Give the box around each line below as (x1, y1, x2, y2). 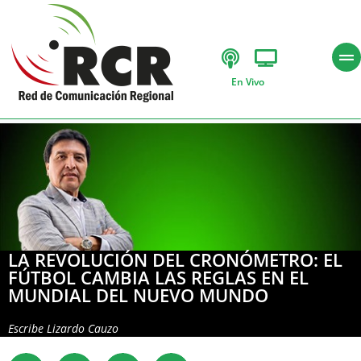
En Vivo (230, 74, 264, 89)
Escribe (8, 320, 47, 336)
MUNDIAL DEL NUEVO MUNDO (8, 282, 268, 307)
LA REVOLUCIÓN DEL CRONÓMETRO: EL (8, 247, 342, 272)
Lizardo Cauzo (47, 320, 118, 336)
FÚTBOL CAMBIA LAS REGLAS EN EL (8, 264, 309, 289)
